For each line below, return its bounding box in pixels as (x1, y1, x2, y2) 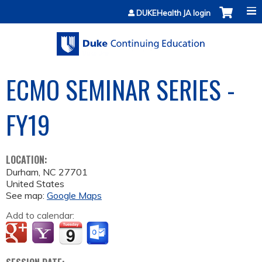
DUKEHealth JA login (136, 8, 211, 18)
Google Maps (47, 189, 102, 202)
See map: (6, 189, 47, 202)
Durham (6, 166, 39, 178)
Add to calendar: (6, 209, 77, 222)
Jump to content (98, 1, 164, 13)
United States (6, 178, 64, 190)
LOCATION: (6, 153, 50, 167)
